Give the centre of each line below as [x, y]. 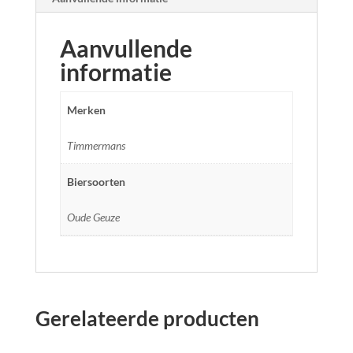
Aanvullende [126, 48]
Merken [86, 110]
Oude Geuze [93, 217]
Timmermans [96, 146]
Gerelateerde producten [147, 319]
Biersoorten [96, 182]
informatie [115, 72]
